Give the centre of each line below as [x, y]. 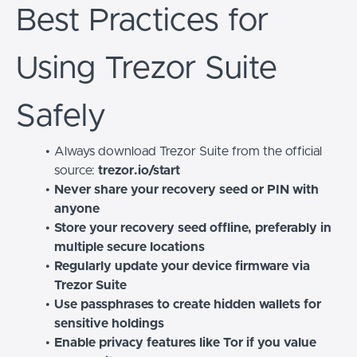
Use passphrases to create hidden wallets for [187, 304]
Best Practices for [142, 21]
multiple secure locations [129, 247]
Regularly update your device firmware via [182, 266]
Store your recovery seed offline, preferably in [192, 228]
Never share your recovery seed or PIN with [186, 190]
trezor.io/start [139, 171]
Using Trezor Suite [147, 69]
